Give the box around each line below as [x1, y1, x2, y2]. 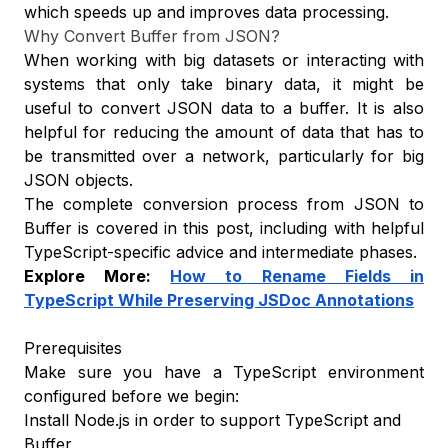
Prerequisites [24, 338, 122, 358]
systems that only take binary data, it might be [24, 74, 424, 94]
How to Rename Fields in [170, 266, 424, 286]
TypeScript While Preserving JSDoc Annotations [24, 290, 414, 310]
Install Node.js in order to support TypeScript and [24, 410, 401, 430]
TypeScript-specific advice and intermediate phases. [24, 242, 417, 262]
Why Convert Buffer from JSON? [24, 26, 280, 46]
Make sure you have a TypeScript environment [24, 362, 424, 382]
